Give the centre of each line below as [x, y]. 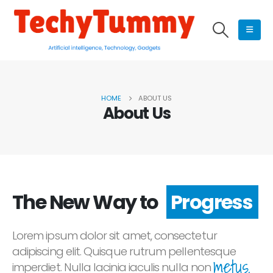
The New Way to [85, 202]
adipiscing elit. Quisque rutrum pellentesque [124, 252]
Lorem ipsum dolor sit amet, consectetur [115, 236]
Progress [211, 202]
